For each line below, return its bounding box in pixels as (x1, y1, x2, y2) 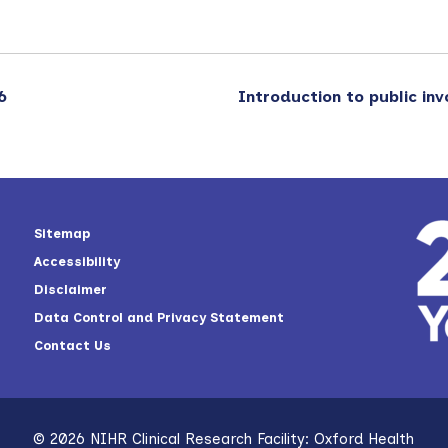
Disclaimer (34, 281, 107, 297)
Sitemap (34, 225, 90, 241)
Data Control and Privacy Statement (34, 309, 284, 325)
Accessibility (34, 253, 120, 269)
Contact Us (34, 337, 111, 353)
